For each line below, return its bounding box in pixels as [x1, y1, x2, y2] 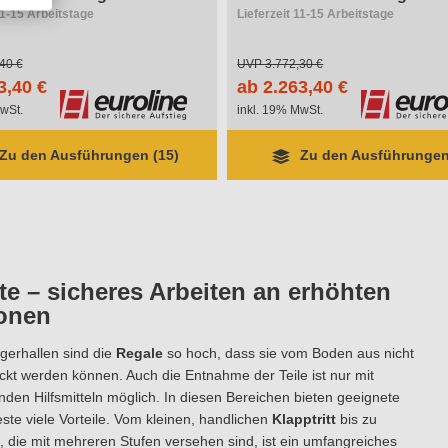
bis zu [335, 411, 377, 427]
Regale [115, 345, 163, 361]
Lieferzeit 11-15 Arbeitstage [237, 7, 395, 21]
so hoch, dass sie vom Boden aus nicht [162, 345, 414, 361]
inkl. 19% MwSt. [237, 103, 324, 117]
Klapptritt [271, 411, 336, 427]
